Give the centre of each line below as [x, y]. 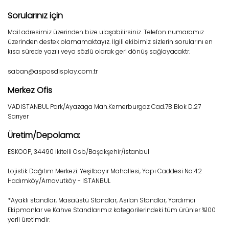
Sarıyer [18, 116]
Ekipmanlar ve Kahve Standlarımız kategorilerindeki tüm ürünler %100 [112, 210]
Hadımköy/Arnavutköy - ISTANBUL [59, 181]
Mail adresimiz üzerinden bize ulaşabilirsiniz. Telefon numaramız [106, 32]
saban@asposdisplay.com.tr [53, 71]
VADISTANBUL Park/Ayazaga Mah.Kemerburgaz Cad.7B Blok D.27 [104, 107]
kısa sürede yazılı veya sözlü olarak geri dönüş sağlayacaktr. [99, 51]
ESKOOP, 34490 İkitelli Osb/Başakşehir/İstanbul [78, 152]
